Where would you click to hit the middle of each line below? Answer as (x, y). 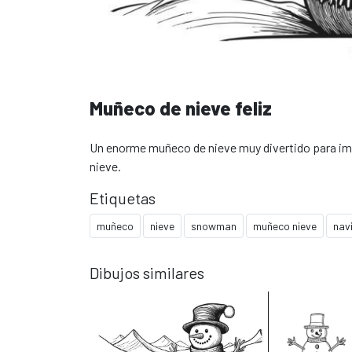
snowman (214, 225)
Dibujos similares (147, 272)
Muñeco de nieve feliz (181, 108)
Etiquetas (123, 198)
